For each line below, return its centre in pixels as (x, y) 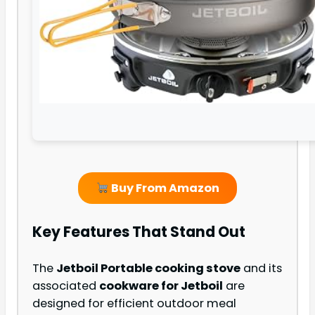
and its (261, 269)
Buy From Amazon (164, 188)
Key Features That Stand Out (139, 231)
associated (66, 286)
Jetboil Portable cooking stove (148, 269)
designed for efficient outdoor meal (134, 304)
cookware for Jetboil (161, 286)
